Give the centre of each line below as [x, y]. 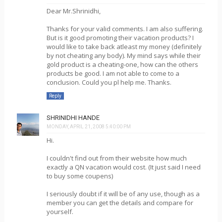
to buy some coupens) [80, 176]
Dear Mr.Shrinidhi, [73, 11]
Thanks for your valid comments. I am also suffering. [125, 29]
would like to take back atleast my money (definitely [124, 47]
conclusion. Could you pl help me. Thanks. [109, 82]
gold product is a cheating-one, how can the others [122, 64]
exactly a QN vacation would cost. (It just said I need [123, 167]
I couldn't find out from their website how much [116, 158]
